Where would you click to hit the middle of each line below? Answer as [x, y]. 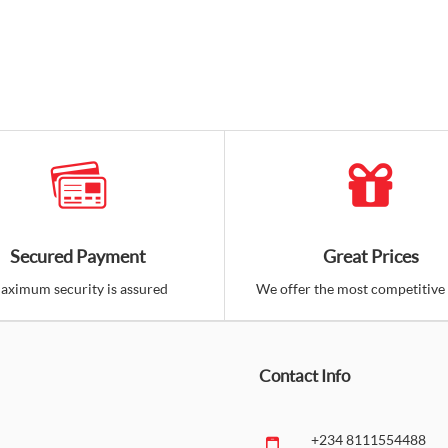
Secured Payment [78, 256]
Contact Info [304, 375]
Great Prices [370, 256]
